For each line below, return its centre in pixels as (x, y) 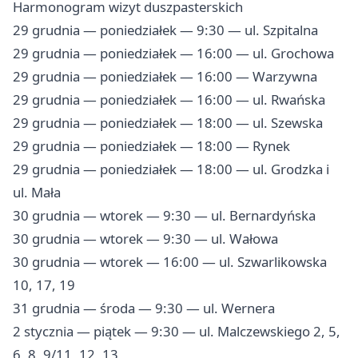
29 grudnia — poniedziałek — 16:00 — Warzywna (165, 77)
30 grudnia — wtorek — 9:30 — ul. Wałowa (145, 239)
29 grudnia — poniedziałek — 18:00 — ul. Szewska (168, 123)
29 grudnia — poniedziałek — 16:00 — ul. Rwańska (169, 100)
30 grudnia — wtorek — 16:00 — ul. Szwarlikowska (170, 262)
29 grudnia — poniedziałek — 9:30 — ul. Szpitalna (165, 30)
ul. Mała (37, 193)
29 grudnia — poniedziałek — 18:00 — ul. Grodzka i (171, 169)
